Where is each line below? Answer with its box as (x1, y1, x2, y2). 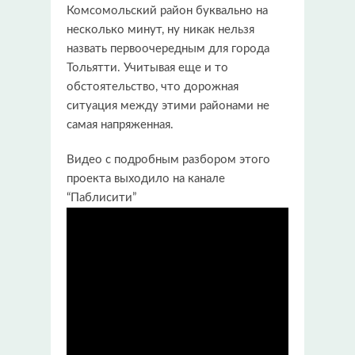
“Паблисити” (67, 191, 136, 204)
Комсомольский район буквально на (67, 4, 268, 17)
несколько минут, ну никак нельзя (67, 23, 254, 36)
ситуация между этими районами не (67, 99, 269, 112)
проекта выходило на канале (67, 172, 225, 185)
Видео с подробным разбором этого (67, 153, 270, 166)
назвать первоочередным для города (67, 42, 269, 55)
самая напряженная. (67, 118, 180, 131)
